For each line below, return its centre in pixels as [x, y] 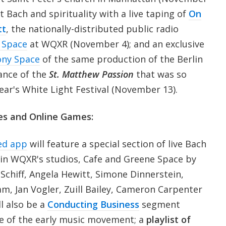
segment [159, 204]
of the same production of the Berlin [121, 59]
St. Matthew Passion [91, 74]
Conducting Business [93, 204]
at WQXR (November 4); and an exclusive [116, 44]
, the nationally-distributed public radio [92, 29]
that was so [160, 74]
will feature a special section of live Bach [117, 144]
